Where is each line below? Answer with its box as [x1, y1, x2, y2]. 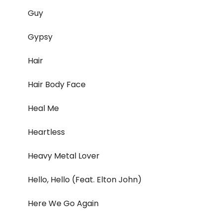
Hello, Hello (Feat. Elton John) [28, 174, 142, 186]
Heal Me [28, 103, 59, 114]
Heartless [28, 126, 65, 138]
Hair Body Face [28, 79, 86, 91]
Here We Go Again [28, 198, 99, 210]
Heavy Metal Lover [28, 150, 100, 162]
